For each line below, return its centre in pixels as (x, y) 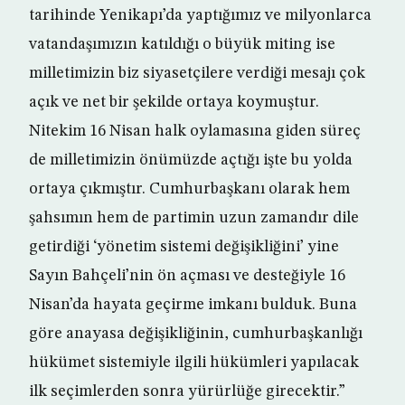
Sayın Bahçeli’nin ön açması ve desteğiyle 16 (187, 276)
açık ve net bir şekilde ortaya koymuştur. (174, 103)
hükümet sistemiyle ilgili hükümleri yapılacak (194, 363)
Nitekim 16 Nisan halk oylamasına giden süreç (195, 132)
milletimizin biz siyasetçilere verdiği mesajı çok (197, 74)
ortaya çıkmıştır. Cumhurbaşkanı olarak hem (189, 189)
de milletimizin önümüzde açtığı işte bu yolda (191, 160)
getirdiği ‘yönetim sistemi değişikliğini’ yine (184, 247)
